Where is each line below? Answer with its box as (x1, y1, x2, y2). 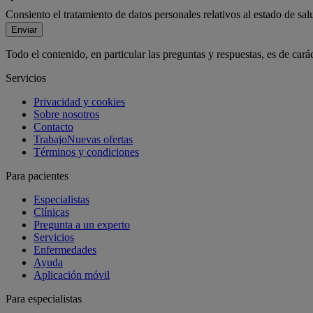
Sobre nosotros (34, 108, 99, 121)
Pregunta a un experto (34, 219, 130, 231)
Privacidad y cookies (34, 96, 125, 108)
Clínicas (34, 206, 69, 219)
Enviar (11, 24, 37, 36)
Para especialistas (6, 293, 82, 305)
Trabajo (34, 133, 67, 146)
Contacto (34, 121, 73, 133)
